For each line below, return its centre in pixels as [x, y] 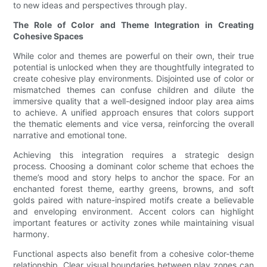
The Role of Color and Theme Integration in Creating [133, 25]
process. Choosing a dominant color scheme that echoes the [133, 166]
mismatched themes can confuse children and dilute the [133, 90]
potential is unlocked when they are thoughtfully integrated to [133, 67]
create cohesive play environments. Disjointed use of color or [133, 79]
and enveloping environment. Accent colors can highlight [133, 212]
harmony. [32, 234]
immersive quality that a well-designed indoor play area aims [133, 101]
